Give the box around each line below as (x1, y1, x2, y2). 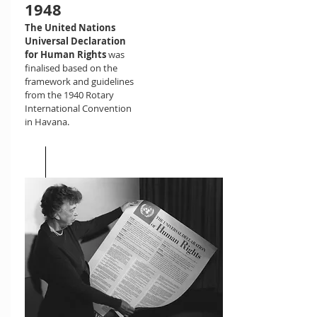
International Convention (25, 102, 132, 115)
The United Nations (25, 21, 115, 34)
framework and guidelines (25, 75, 134, 88)
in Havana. (25, 115, 69, 128)
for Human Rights (25, 48, 106, 61)
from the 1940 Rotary (25, 88, 114, 101)
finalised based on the (25, 62, 117, 74)
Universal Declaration (25, 35, 126, 47)
